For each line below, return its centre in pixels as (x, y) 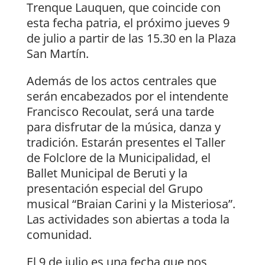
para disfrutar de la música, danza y (123, 127)
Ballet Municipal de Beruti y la (107, 173)
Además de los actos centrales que (121, 81)
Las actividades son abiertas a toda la (128, 219)
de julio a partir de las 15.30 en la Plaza (131, 38)
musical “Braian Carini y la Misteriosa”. (131, 204)
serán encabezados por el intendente (127, 96)
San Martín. (57, 54)
